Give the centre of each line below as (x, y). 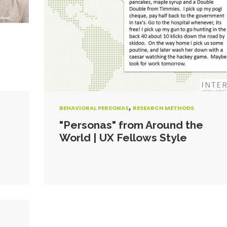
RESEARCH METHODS (163, 108)
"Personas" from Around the (131, 125)
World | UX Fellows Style (123, 138)
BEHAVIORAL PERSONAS (94, 108)
